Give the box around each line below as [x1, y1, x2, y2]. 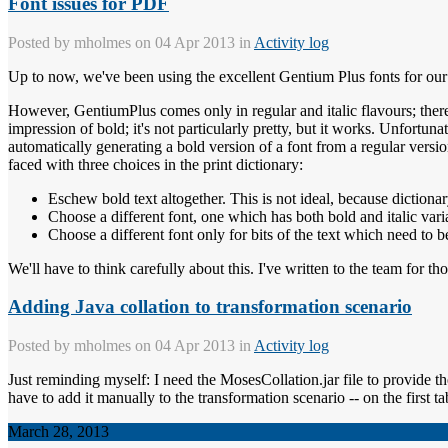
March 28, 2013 [8, 423, 109, 441]
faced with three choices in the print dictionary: [8, 155, 303, 173]
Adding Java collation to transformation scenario [8, 296, 412, 318]
